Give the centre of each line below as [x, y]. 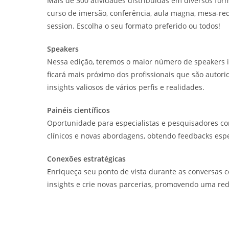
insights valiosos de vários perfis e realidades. [126, 87]
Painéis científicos [78, 110]
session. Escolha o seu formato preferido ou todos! [134, 26]
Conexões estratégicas [86, 159]
